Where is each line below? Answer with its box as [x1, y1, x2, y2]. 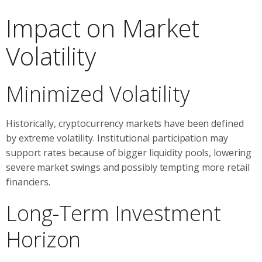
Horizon [6, 225, 81, 254]
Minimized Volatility [6, 79, 190, 108]
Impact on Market [6, 11, 200, 44]
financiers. [6, 175, 50, 188]
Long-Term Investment [6, 198, 221, 227]
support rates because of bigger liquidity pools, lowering [6, 146, 252, 159]
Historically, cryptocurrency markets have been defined [6, 116, 244, 130]
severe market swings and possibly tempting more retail [6, 160, 250, 174]
